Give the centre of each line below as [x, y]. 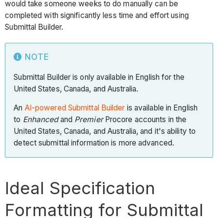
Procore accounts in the [145, 120]
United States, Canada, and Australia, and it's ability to [105, 131]
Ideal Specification [80, 188]
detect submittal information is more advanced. [95, 143]
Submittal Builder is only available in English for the [99, 77]
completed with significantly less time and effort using [97, 16]
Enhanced [40, 120]
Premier [89, 120]
